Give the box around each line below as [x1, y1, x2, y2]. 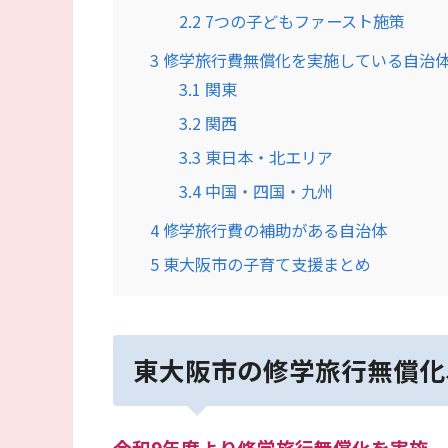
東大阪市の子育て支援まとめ [159, 251, 371, 276]
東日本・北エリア [201, 144, 334, 169]
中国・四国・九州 [201, 178, 334, 203]
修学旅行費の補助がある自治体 [159, 217, 387, 242]
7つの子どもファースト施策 [201, 8, 406, 33]
